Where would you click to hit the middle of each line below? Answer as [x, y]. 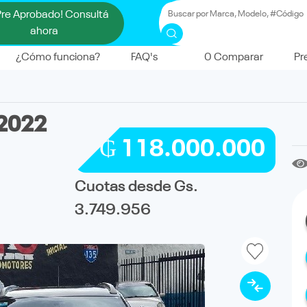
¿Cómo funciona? [58, 58]
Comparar [237, 58]
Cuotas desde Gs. [137, 186]
